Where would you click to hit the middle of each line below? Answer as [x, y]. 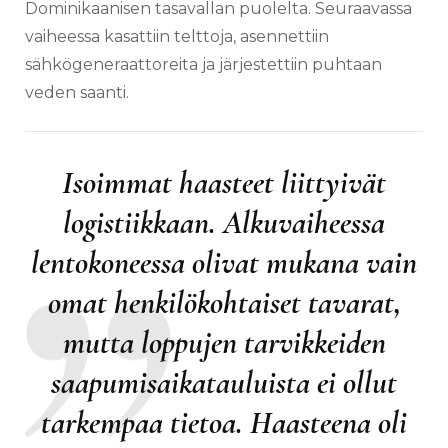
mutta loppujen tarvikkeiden [224, 342]
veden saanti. [77, 92]
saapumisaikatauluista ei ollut [224, 382]
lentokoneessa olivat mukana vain [224, 262]
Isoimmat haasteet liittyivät [224, 182]
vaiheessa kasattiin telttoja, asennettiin [177, 36]
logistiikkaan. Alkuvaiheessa [224, 222]
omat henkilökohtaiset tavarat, [224, 302]
